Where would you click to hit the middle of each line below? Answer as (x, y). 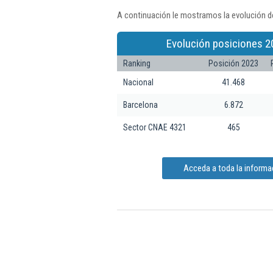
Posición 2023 (233, 63)
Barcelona (140, 105)
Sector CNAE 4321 (155, 127)
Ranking (137, 63)
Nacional (138, 82)
